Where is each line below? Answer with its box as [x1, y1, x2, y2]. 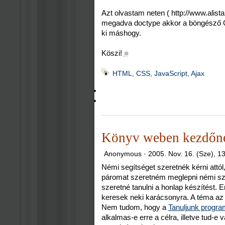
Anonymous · [104, 149, 149, 158]
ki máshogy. [101, 29, 141, 38]
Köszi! [101, 49, 122, 58]
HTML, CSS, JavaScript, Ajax [112, 69, 204, 78]
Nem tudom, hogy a [101, 203, 168, 211]
